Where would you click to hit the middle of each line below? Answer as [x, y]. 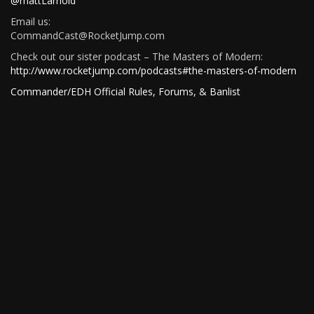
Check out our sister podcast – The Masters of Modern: [137, 56]
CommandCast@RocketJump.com [88, 35]
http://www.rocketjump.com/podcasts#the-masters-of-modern [153, 70]
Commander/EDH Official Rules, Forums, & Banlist [125, 91]
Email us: [30, 21]
